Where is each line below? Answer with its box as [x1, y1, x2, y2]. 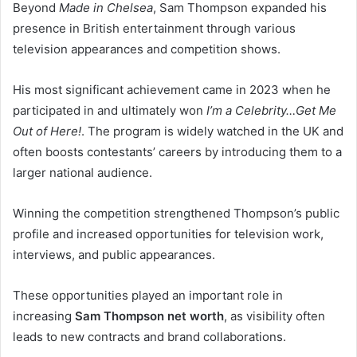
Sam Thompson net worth [75, 308, 224, 324]
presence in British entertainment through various [13, 21, 296, 37]
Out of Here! [13, 124, 81, 139]
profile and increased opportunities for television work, [13, 226, 324, 242]
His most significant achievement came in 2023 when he [13, 82, 331, 98]
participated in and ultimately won [13, 103, 206, 119]
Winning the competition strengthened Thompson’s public [13, 206, 339, 222]
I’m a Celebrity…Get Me [206, 103, 336, 119]
